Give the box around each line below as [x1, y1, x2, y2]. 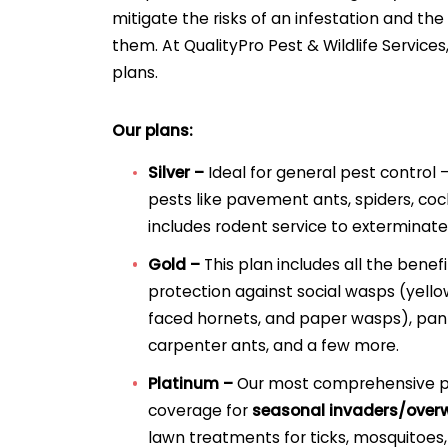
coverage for [148, 400, 249, 422]
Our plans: [111, 119, 193, 141]
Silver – [148, 162, 205, 184]
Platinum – [148, 373, 234, 395]
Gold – [148, 254, 201, 276]
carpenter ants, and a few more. [148, 335, 400, 357]
